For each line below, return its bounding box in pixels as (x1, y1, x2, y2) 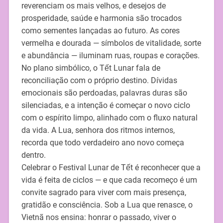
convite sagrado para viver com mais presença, (21, 188, 186, 198)
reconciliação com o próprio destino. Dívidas (21, 76, 177, 86)
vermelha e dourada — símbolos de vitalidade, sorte (21, 38, 201, 48)
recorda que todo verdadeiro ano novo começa (21, 138, 184, 148)
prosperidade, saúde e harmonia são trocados (21, 13, 182, 23)
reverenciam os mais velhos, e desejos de (21, 1, 166, 11)
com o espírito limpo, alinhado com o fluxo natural (21, 113, 198, 123)
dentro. (21, 150, 46, 160)
